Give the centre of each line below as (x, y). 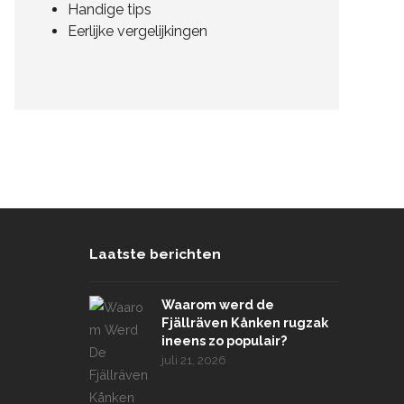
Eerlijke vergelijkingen (138, 31)
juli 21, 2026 (193, 360)
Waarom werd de (217, 304)
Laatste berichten (155, 254)
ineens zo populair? (224, 340)
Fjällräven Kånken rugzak (244, 322)
